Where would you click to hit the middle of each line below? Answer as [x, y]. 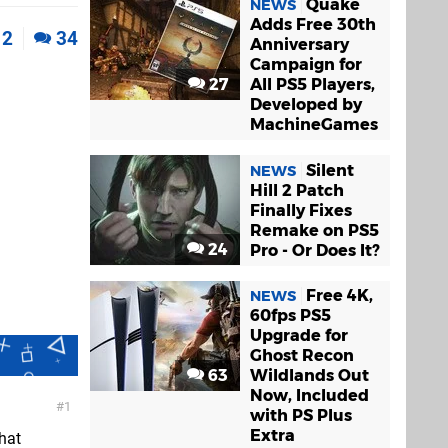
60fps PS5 [290, 315]
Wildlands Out [309, 375]
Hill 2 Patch [297, 190]
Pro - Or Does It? [315, 250]
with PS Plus [301, 415]
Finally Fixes [301, 210]
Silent [330, 170]
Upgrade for [299, 335]
